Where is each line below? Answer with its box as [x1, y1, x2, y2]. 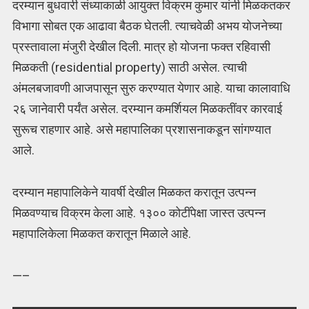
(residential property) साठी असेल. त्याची [50, 60, 247, 75]
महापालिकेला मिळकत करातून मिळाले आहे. [12, 226, 191, 241]
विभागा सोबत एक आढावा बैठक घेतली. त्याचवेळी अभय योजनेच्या [12, 19, 282, 34]
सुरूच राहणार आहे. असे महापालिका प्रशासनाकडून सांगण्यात [12, 122, 271, 137]
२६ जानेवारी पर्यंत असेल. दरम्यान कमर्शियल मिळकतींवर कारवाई [12, 101, 282, 117]
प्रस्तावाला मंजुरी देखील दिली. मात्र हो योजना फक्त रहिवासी [12, 39, 270, 54]
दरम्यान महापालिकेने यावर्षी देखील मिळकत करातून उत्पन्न [12, 184, 256, 199]
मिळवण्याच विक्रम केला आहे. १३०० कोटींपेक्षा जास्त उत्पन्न [12, 205, 266, 220]
